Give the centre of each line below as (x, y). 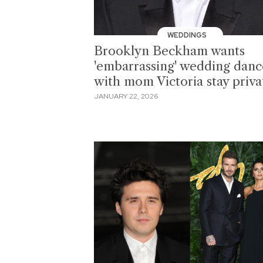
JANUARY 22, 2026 (126, 97)
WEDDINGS (188, 35)
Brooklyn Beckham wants (169, 50)
